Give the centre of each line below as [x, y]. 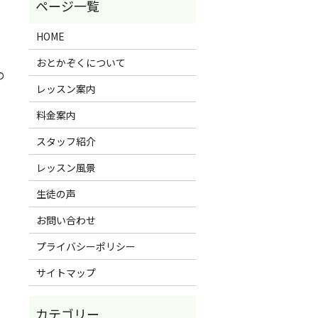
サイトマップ [66, 272]
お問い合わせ [66, 220]
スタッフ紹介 [66, 141]
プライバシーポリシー [86, 246]
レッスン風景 [66, 167]
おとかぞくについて [81, 62]
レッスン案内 [66, 88]
